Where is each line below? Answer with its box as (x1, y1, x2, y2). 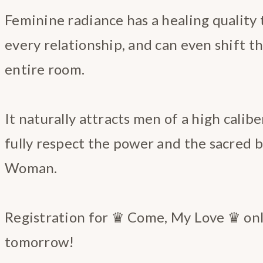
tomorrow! (5, 232, 75, 250)
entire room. (5, 60, 85, 77)
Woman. (5, 159, 58, 176)
